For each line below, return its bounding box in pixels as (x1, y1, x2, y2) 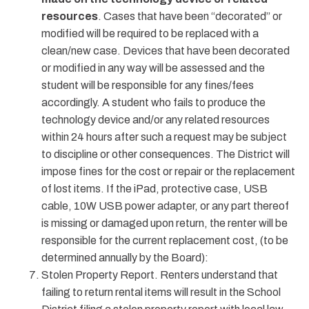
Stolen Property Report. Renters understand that (41, 269, 278, 281)
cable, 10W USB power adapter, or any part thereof (41, 200, 289, 212)
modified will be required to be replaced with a (41, 28, 259, 39)
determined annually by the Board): (41, 252, 208, 263)
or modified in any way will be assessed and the (41, 62, 265, 74)
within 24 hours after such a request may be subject (41, 131, 287, 143)
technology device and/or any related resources (41, 114, 270, 126)
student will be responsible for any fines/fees (41, 79, 254, 91)
